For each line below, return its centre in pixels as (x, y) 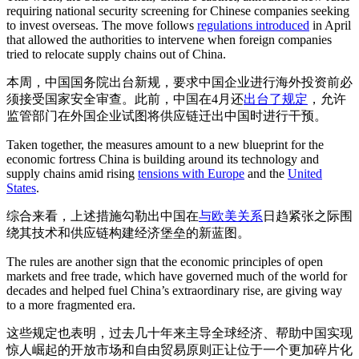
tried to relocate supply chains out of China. (116, 54)
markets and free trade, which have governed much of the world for (177, 276)
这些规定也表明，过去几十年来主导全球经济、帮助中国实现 (179, 333)
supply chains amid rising (72, 173)
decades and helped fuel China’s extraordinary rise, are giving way (174, 290)
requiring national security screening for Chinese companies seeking (178, 11)
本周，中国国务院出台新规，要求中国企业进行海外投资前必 (179, 82)
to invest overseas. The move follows (102, 25)
